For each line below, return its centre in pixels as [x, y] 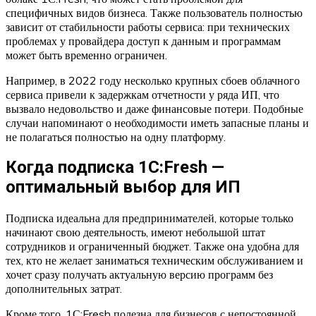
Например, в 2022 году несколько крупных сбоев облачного [153, 80]
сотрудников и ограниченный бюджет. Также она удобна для [152, 247]
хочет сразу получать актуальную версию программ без [139, 275]
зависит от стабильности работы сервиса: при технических [148, 26]
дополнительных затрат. [64, 289]
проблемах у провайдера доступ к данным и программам [143, 41]
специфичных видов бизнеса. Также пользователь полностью [154, 12]
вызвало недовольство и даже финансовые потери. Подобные [154, 108]
